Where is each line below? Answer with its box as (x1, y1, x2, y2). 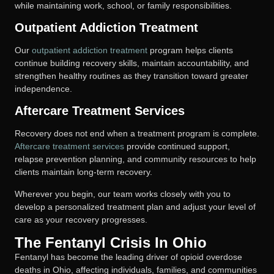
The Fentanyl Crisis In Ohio (15, 234, 207, 251)
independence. (15, 84, 72, 94)
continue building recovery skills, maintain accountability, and (15, 58, 249, 68)
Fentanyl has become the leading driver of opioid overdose (15, 252, 242, 262)
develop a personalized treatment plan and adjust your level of (15, 201, 256, 212)
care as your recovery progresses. (15, 214, 147, 224)
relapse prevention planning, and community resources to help (15, 154, 256, 165)
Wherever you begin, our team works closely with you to (15, 188, 231, 199)
